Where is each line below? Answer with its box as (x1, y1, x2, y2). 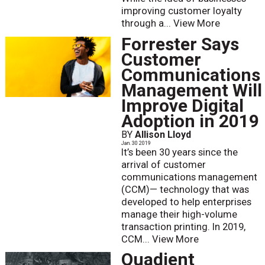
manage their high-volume (121, 208, 237, 220)
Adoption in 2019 (121, 110, 259, 131)
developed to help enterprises (121, 196, 251, 208)
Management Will (121, 79, 262, 101)
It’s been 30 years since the (121, 146, 238, 158)
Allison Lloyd (134, 128, 191, 140)
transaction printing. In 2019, (121, 221, 245, 232)
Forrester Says (121, 33, 239, 54)
